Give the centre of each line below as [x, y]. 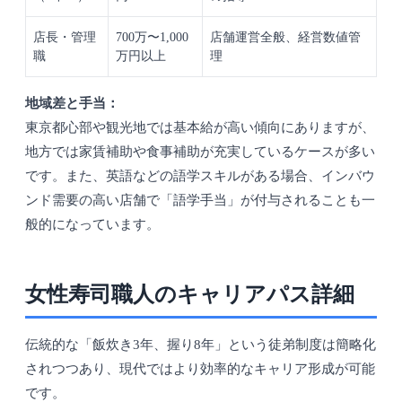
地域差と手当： [72, 104]
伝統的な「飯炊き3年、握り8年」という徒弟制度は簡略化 [201, 345]
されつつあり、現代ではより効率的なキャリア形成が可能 [200, 369]
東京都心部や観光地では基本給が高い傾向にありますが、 [200, 128]
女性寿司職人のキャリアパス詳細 [190, 295]
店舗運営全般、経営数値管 [285, 38]
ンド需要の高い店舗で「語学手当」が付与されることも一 [200, 201]
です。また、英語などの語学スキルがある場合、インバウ [200, 176]
